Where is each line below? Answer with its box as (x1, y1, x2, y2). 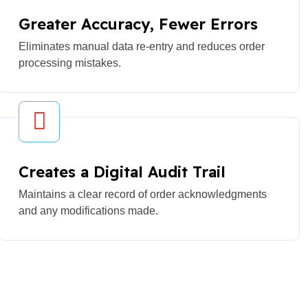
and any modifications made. (19, 204, 158, 217)
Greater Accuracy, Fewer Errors (19, 14, 258, 34)
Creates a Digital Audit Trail (19, 162, 225, 181)
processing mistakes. (19, 56, 121, 69)
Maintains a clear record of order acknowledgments (19, 188, 267, 200)
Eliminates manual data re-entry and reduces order (19, 40, 265, 52)
